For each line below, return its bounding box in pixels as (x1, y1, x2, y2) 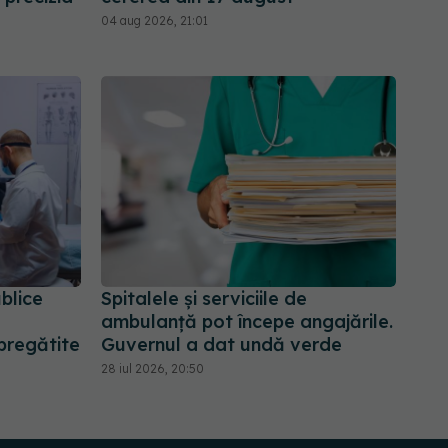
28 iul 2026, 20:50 (101, 361, 204, 377)
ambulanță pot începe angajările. (101, 310, 393, 334)
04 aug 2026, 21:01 (101, 12, 208, 28)
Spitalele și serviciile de (101, 287, 307, 311)
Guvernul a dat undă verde (101, 333, 342, 357)
